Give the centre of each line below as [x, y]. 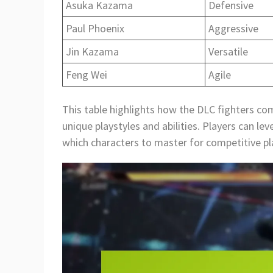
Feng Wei [87, 74]
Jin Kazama [92, 51]
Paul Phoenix [95, 28]
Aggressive [233, 28]
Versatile [228, 51]
